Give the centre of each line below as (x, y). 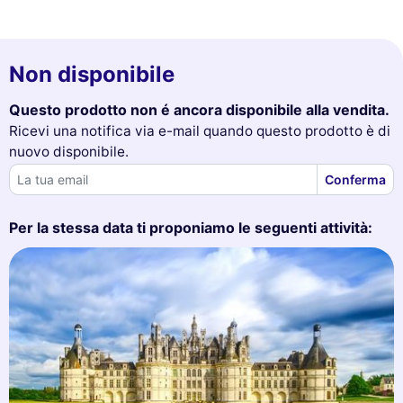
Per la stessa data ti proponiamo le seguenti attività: (191, 227)
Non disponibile (92, 74)
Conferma (355, 179)
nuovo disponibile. (69, 151)
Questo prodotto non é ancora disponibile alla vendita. (199, 109)
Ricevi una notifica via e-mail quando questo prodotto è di (200, 130)
